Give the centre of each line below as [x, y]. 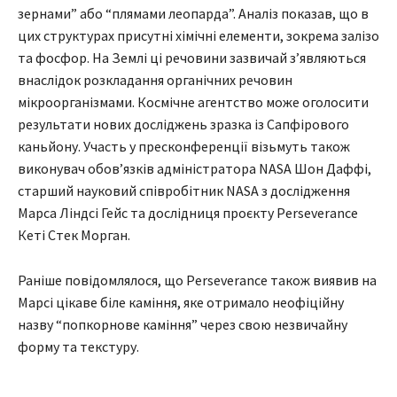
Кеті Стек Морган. [74, 235]
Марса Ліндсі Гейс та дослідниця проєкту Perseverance [188, 213]
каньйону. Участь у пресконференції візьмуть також [184, 147]
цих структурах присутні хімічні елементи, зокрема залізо [198, 36]
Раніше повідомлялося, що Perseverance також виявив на [197, 280]
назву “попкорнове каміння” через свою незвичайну [183, 325]
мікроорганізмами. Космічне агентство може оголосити [193, 102]
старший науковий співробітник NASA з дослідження [184, 191]
